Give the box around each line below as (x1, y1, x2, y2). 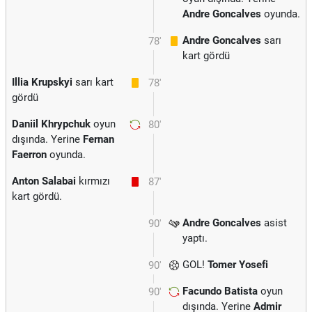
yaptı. (182, 232, 208, 244)
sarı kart (72, 76, 114, 88)
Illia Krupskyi (12, 76, 72, 88)
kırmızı (76, 175, 110, 187)
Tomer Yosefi (208, 258, 268, 271)
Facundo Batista (182, 285, 258, 297)
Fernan (83, 133, 114, 146)
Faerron (12, 148, 47, 161)
